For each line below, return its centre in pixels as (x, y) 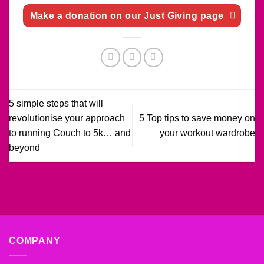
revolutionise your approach (67, 118)
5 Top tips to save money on (197, 118)
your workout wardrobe (207, 133)
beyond (24, 147)
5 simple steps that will (56, 103)
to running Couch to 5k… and (70, 133)
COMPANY (35, 241)
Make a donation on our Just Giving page (127, 15)
